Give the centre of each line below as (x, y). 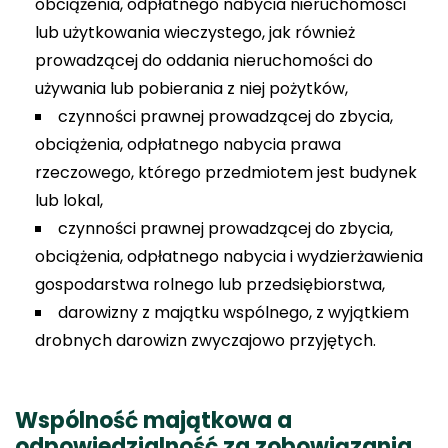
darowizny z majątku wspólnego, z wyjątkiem (233, 312)
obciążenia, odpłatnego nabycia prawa (188, 144)
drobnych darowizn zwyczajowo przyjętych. (205, 340)
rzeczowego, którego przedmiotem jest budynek (226, 172)
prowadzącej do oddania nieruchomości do (204, 60)
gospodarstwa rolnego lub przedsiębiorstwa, (210, 284)
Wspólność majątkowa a (153, 420)
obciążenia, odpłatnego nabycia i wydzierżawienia (229, 256)
